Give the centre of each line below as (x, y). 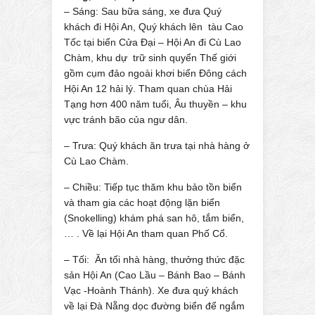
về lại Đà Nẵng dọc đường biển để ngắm (154, 306)
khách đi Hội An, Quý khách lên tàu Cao (154, 26)
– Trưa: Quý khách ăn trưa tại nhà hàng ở (157, 145)
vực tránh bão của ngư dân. (126, 119)
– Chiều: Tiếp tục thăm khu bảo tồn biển (153, 187)
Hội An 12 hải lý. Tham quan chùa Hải (148, 88)
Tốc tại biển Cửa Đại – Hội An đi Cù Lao (153, 42)
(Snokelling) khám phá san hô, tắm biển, (154, 218)
